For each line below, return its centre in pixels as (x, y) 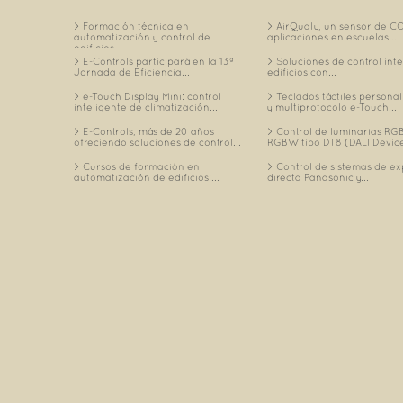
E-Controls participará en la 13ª (158, 62)
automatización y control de (142, 38)
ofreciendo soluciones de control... (157, 143)
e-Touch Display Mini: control (152, 97)
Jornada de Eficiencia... (132, 73)
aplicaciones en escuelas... (332, 38)
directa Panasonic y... (318, 178)
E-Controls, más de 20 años (148, 132)
